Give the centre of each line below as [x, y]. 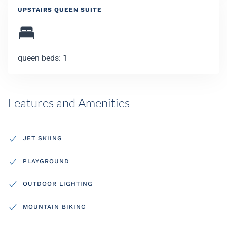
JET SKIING [43, 138]
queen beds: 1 [43, 58]
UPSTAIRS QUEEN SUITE [60, 10]
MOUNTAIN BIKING [54, 206]
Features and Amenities [69, 103]
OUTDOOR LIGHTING [58, 184]
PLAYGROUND [46, 161]
